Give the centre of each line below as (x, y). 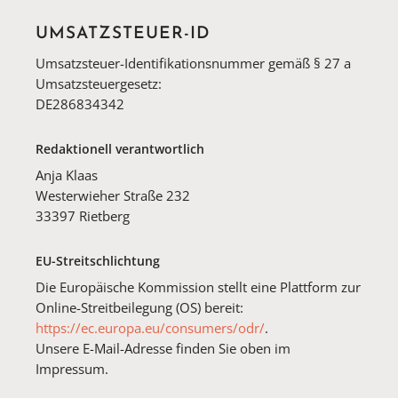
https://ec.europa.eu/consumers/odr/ (151, 327)
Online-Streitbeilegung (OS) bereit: (140, 307)
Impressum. (72, 368)
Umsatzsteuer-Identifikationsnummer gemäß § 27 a (194, 63)
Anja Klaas (67, 175)
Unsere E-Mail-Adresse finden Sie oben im (163, 348)
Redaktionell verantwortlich (120, 148)
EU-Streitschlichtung (98, 260)
